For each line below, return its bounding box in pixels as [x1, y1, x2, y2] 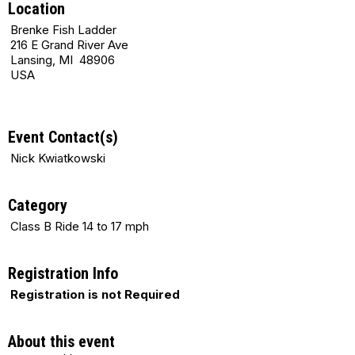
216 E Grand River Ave [10, 37, 128, 53]
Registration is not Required [10, 287, 180, 303]
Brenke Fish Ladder [10, 22, 116, 38]
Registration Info [8, 264, 118, 284]
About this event [8, 332, 115, 352]
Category [8, 196, 67, 216]
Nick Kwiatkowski [10, 151, 105, 166]
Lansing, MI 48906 [10, 52, 115, 68]
